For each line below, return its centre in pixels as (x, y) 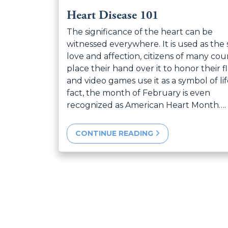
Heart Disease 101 (112, 15)
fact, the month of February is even (138, 93)
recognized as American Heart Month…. (146, 105)
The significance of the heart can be (140, 32)
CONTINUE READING (115, 133)
